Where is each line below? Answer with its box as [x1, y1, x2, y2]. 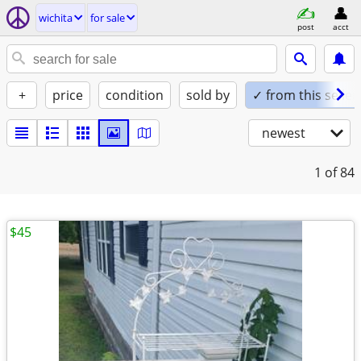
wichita [39, 10, 73, 25]
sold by [186, 86, 230, 104]
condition [106, 86, 164, 104]
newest [262, 124, 305, 142]
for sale [90, 10, 125, 25]
